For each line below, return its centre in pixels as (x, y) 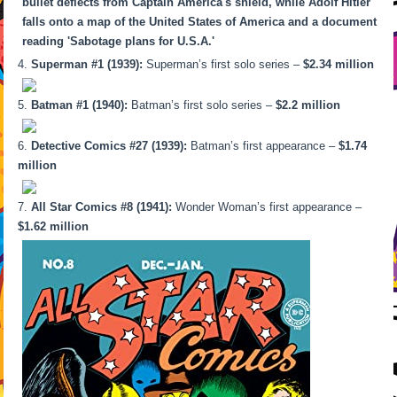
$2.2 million (308, 105)
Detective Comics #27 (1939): (109, 146)
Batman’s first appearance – (263, 146)
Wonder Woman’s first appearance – (267, 206)
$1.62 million (54, 226)
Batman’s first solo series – (202, 105)
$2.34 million (339, 64)
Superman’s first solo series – (223, 64)
